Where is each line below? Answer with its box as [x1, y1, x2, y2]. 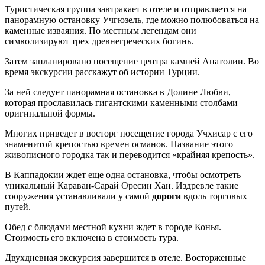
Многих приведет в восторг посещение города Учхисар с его [5, 128, 253, 139]
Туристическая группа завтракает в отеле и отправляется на [5, 4, 247, 15]
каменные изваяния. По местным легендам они [5, 25, 196, 36]
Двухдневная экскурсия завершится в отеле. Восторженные [5, 253, 246, 263]
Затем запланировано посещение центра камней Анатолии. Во [5, 56, 259, 67]
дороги [152, 191, 181, 202]
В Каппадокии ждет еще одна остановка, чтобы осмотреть [5, 170, 241, 180]
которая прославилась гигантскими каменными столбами [5, 98, 238, 108]
